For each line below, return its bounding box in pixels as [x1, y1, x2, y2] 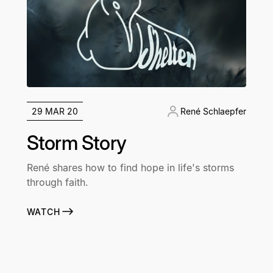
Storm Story [26, 131, 126, 155]
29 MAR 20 [31, 106, 78, 117]
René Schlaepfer [180, 106, 247, 117]
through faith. [26, 176, 88, 189]
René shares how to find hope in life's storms [26, 161, 234, 174]
